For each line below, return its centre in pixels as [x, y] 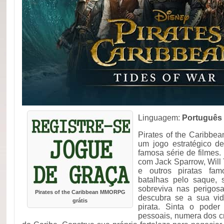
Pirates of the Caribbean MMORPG [80, 192]
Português [202, 118]
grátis [80, 200]
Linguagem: [160, 118]
